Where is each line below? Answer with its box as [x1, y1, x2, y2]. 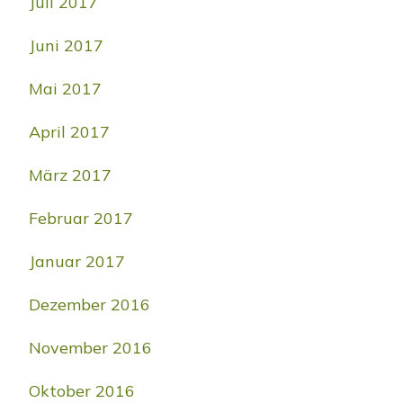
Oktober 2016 [29, 380, 135, 401]
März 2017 [29, 164, 112, 185]
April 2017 [29, 121, 110, 142]
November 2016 [29, 336, 152, 358]
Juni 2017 [29, 34, 103, 56]
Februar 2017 [29, 207, 133, 228]
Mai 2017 [29, 77, 102, 99]
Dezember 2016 [29, 293, 150, 315]
